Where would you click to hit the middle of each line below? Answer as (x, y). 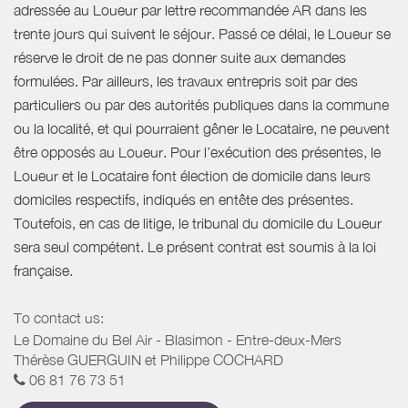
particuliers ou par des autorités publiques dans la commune (201, 105)
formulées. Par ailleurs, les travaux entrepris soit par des (186, 82)
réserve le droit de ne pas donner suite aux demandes (180, 58)
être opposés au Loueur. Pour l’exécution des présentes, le (197, 153)
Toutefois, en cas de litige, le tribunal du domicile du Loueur (198, 224)
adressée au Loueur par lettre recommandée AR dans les (190, 10)
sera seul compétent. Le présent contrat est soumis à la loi (195, 247)
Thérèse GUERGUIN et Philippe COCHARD (148, 359)
